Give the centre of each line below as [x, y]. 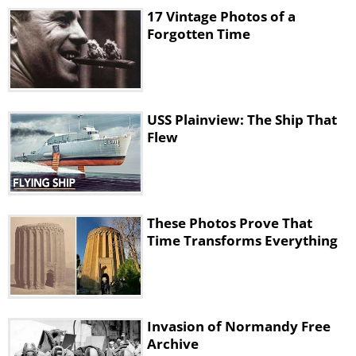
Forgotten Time [199, 34]
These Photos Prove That [230, 223]
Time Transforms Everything [242, 240]
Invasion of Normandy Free [239, 326]
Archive [173, 344]
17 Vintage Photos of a [221, 16]
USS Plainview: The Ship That [242, 120]
